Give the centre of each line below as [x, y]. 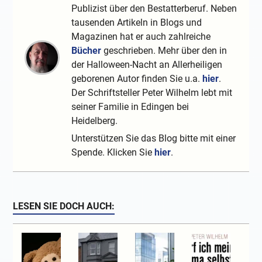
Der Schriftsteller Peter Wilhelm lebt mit [152, 93]
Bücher [87, 51]
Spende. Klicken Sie [113, 153]
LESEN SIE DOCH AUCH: [64, 206]
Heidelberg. [95, 121]
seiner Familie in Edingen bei [130, 107]
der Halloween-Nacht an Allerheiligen [147, 65]
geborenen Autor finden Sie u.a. [137, 79]
